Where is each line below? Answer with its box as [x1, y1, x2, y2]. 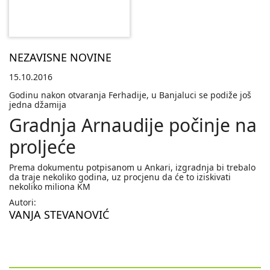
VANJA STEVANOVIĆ [9, 207, 109, 222]
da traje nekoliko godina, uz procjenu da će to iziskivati [9, 171, 231, 183]
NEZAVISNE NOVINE [9, 50, 111, 65]
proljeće [9, 134, 76, 160]
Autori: [9, 196, 36, 209]
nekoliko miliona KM [9, 181, 90, 193]
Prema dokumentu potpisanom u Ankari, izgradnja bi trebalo [9, 162, 256, 174]
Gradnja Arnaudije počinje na [9, 113, 257, 138]
